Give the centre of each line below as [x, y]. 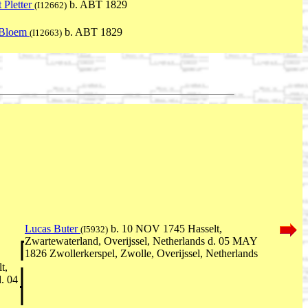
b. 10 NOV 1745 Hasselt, [165, 228]
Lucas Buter [53, 228]
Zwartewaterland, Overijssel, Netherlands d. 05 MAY [141, 241]
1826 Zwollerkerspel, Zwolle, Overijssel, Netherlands [141, 253]
